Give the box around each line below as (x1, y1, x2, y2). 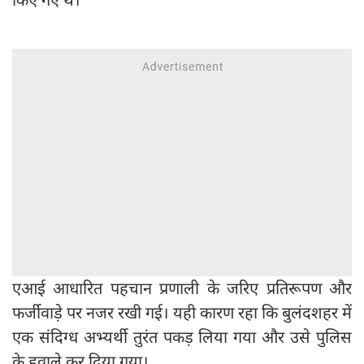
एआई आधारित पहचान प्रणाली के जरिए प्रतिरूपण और (12, 277, 352, 300)
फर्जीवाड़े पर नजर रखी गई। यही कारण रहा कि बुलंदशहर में (12, 301, 352, 324)
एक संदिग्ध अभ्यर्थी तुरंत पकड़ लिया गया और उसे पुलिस (12, 326, 352, 349)
